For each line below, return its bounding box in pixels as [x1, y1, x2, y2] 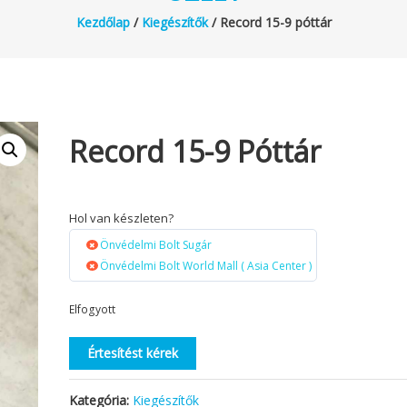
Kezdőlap [75, 13, 130, 31]
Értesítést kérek [87, 343, 179, 362]
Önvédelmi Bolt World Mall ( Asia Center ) [100, 257, 313, 273]
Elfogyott [69, 301, 116, 317]
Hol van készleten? [69, 209, 174, 226]
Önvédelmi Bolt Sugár [100, 236, 213, 253]
